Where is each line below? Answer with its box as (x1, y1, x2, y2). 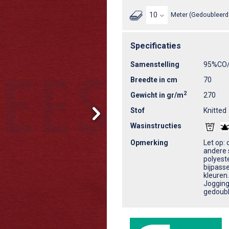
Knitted (203, 106, 226, 114)
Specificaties (130, 40, 181, 51)
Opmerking (130, 139, 168, 147)
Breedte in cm (130, 75, 177, 84)
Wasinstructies (130, 121, 181, 130)
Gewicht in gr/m (130, 90, 184, 99)
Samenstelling (130, 60, 179, 68)
